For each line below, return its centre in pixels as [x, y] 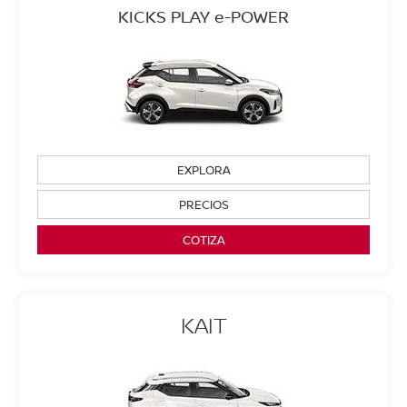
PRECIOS [203, 205]
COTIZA [203, 239]
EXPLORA [203, 169]
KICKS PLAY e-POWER [203, 16]
